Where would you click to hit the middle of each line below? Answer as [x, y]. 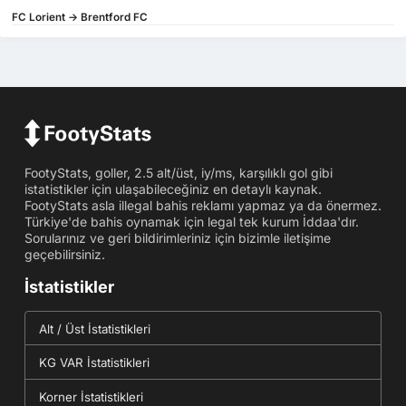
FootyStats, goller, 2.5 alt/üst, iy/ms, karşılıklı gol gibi [178, 172]
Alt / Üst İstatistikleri [94, 329]
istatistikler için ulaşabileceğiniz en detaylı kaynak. [173, 188]
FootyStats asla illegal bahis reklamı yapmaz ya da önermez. [203, 205]
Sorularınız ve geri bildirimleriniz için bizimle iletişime [177, 237]
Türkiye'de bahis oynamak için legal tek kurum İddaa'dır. [191, 221]
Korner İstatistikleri [91, 396]
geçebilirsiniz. [64, 254]
